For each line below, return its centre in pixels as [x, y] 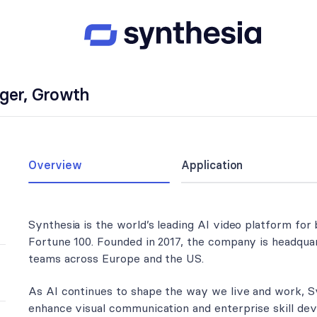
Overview [55, 165]
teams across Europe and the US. [116, 259]
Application [212, 165]
